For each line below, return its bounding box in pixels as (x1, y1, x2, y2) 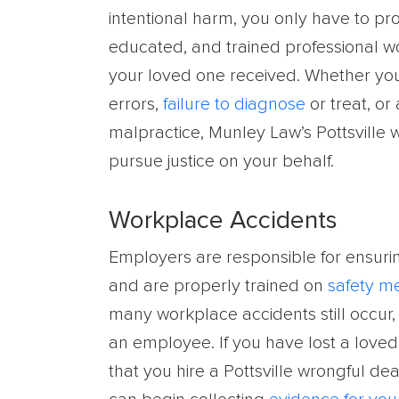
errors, (109, 95, 163, 113)
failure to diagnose (163, 95, 305, 113)
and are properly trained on (109, 277, 328, 295)
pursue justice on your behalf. (109, 152, 334, 170)
